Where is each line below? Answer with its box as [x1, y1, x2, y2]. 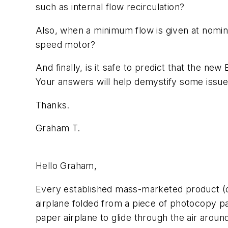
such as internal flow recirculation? [36, 1, 185, 12]
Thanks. [36, 99, 70, 110]
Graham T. [36, 123, 80, 134]
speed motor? [36, 39, 96, 50]
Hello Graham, [36, 160, 97, 171]
